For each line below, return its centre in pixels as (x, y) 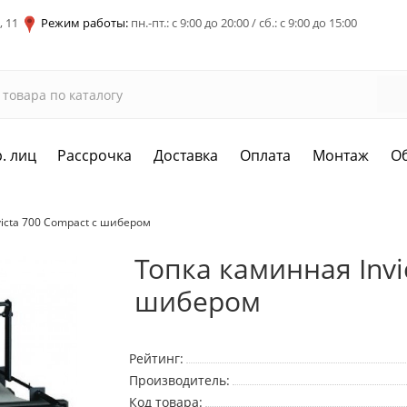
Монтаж (341, 156)
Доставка (186, 156)
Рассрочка (95, 156)
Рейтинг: (156, 359)
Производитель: (179, 381)
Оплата (266, 156)
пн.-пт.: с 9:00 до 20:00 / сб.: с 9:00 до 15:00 (243, 23)
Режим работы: (84, 23)
